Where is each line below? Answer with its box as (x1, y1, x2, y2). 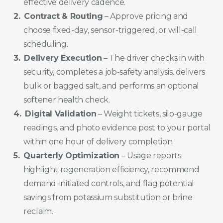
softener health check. (23, 95, 110, 105)
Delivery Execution (24, 53, 102, 63)
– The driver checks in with (102, 53, 205, 63)
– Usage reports (119, 151, 181, 161)
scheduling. (23, 39, 68, 49)
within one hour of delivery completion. (23, 137, 174, 147)
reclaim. (23, 207, 53, 217)
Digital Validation (25, 109, 97, 119)
